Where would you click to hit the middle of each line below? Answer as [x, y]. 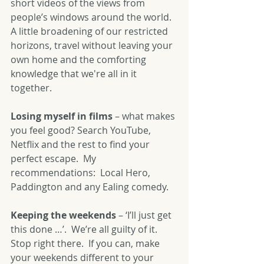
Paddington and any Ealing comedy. [90, 187]
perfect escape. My [55, 159]
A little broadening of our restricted [90, 31]
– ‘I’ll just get [145, 215]
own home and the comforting [80, 60]
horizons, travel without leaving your [93, 45]
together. [31, 88]
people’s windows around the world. [93, 17]
